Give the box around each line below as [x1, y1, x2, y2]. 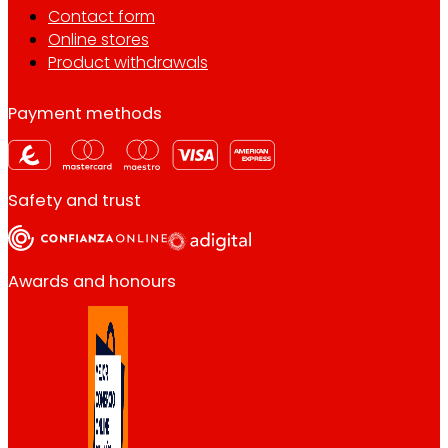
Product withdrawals [48, 50, 208, 74]
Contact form [48, 4, 155, 28]
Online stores [48, 27, 149, 51]
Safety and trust [8, 188, 141, 212]
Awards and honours [8, 269, 176, 293]
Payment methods [8, 102, 162, 126]
